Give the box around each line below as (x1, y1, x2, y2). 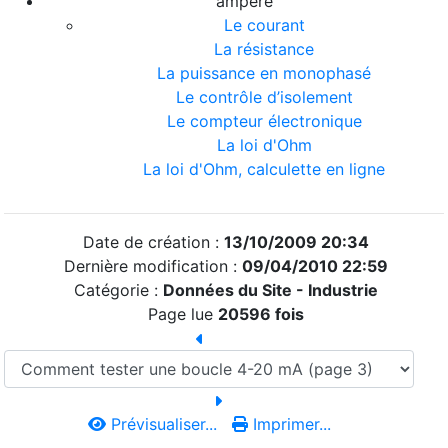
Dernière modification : (63, 255, 242, 276)
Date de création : (82, 231, 224, 252)
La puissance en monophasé (157, 62, 371, 83)
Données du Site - (162, 279, 308, 300)
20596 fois (217, 303, 304, 324)
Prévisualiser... (105, 413, 222, 434)
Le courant (223, 14, 305, 35)
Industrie (307, 279, 378, 300)
